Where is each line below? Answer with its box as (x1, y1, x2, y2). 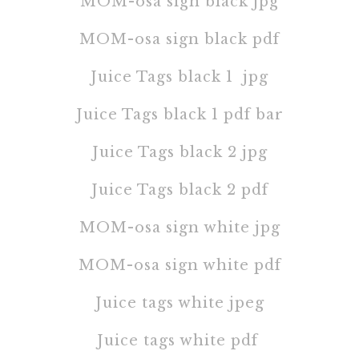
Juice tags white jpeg (95, 293, 264, 312)
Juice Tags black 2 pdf (91, 180, 268, 199)
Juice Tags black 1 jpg (91, 67, 268, 86)
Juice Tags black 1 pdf (75, 105, 251, 123)
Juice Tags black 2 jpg (91, 143, 268, 161)
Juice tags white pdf (96, 331, 263, 349)
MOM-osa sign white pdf (78, 256, 281, 274)
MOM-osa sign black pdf (79, 30, 280, 48)
